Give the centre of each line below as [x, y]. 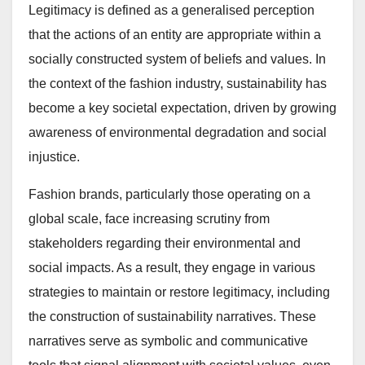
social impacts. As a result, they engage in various [172, 268]
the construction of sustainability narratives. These [172, 317]
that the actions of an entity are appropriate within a [175, 35]
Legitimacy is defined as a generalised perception [172, 11]
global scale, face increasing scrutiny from [149, 219]
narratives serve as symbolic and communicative [168, 341]
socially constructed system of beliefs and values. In [177, 59]
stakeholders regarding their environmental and [165, 244]
